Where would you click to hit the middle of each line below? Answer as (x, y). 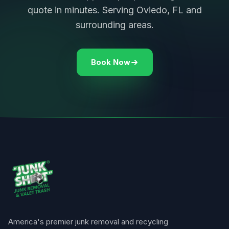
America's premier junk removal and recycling (88, 222)
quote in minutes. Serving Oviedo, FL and (114, 10)
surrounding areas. (114, 25)
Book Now (110, 62)
